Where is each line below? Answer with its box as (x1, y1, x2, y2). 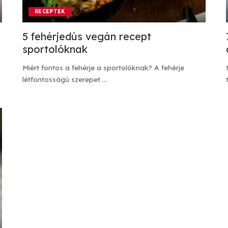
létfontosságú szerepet (22, 75, 102, 84)
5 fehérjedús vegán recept (22, 30, 151, 43)
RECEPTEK (34, 8, 65, 15)
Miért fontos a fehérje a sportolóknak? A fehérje (22, 63, 184, 72)
